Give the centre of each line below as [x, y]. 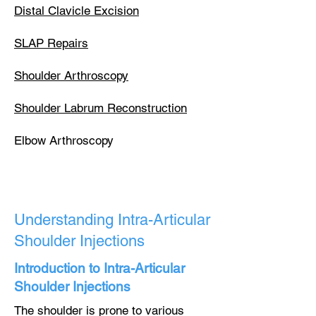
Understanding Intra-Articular [112, 220]
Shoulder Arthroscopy [71, 75]
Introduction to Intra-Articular [99, 268]
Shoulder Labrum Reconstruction [101, 108]
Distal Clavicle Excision [77, 11]
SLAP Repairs [51, 43]
